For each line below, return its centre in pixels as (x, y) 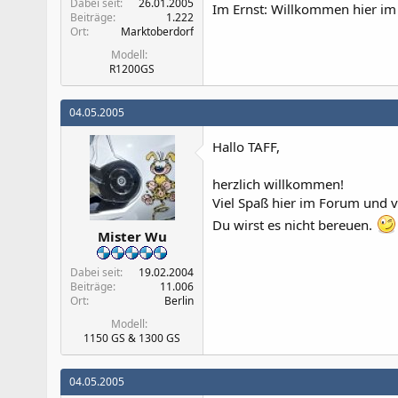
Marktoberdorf (157, 32)
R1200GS (132, 69)
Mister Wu (132, 236)
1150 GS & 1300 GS (132, 338)
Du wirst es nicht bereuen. (294, 225)
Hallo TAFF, (246, 147)
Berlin (179, 300)
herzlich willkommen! (278, 184)
